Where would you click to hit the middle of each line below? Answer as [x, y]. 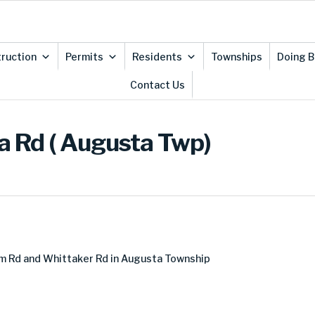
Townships [236, 57]
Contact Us [157, 85]
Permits [84, 57]
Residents [157, 57]
